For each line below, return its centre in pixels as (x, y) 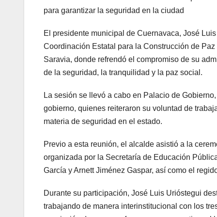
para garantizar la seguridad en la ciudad (114, 10)
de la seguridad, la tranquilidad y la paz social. (123, 72)
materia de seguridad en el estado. (103, 121)
